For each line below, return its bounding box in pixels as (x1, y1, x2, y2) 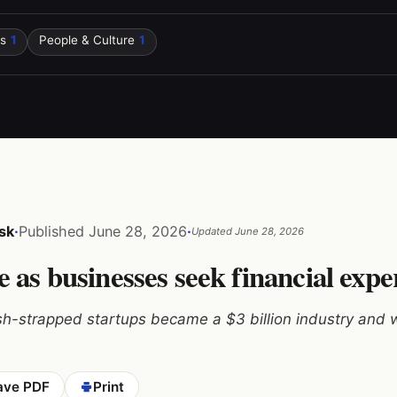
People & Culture (38, 33, 135, 48)
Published (18, 222, 89, 240)
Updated (191, 224, 235, 237)
